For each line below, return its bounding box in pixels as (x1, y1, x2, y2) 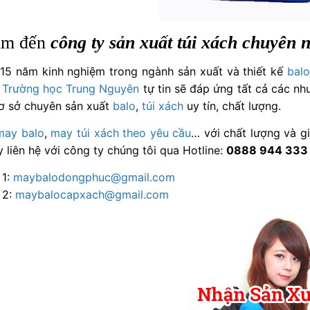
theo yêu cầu (122, 125, 192, 140)
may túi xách (51, 125, 119, 140)
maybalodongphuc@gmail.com (13, 170, 176, 184)
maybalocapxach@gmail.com (15, 187, 170, 201)
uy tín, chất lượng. (183, 98, 282, 113)
